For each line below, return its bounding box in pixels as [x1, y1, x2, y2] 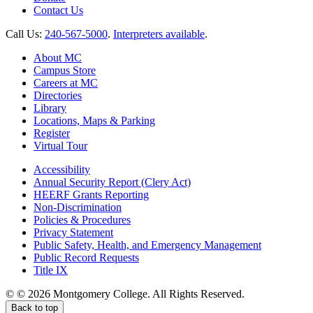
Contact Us [34, 3, 83, 16]
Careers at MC [34, 76, 98, 89]
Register [34, 126, 70, 139]
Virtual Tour [34, 139, 87, 152]
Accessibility [34, 163, 90, 175]
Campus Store [34, 64, 96, 76]
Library [34, 101, 66, 114]
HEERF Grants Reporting [34, 188, 149, 201]
